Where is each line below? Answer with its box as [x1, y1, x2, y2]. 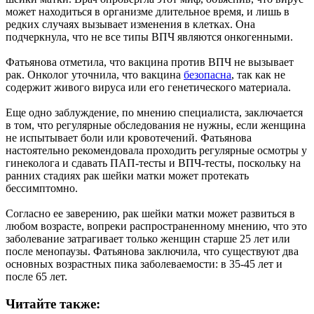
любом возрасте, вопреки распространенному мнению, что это [6, 220, 307, 233]
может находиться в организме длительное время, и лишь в [6, 6, 289, 18]
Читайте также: [6, 296, 100, 312]
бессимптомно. [6, 182, 78, 195]
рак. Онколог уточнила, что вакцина [6, 69, 184, 81]
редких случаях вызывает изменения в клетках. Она [6, 18, 255, 31]
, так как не [231, 69, 285, 81]
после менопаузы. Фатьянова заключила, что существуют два [6, 245, 299, 258]
